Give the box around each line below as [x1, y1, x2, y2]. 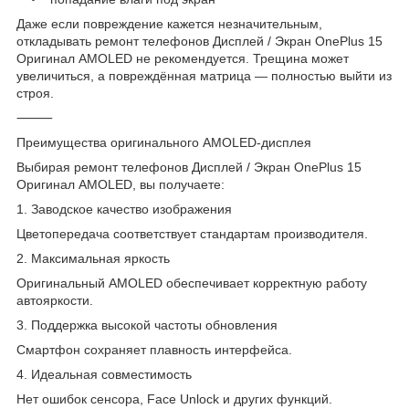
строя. [16, 85, 54, 100]
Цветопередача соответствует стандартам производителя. [16, 225, 368, 241]
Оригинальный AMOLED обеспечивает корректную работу [16, 275, 367, 290]
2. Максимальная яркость [16, 250, 170, 266]
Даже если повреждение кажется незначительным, [16, 16, 322, 31]
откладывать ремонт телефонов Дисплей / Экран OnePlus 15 [16, 33, 383, 48]
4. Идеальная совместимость [16, 366, 192, 382]
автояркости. [16, 292, 93, 308]
